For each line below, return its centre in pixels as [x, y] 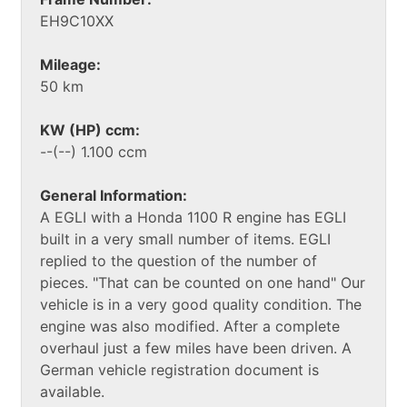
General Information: [114, 195]
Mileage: [70, 64]
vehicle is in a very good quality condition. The [201, 304]
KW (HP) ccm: [90, 129]
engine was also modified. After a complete [190, 326]
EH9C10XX [77, 20]
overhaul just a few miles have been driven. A [196, 347]
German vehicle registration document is [179, 369]
